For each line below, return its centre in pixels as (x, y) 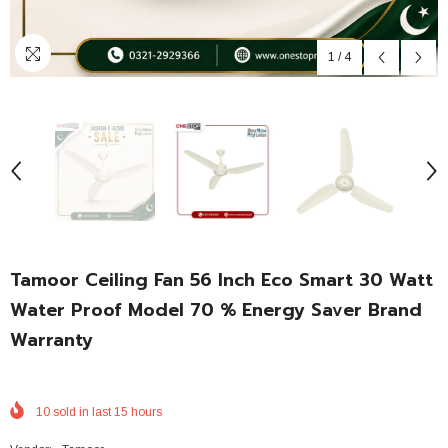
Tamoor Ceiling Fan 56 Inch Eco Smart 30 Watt (221, 280)
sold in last (82, 411)
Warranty (51, 340)
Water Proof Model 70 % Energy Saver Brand (216, 310)
